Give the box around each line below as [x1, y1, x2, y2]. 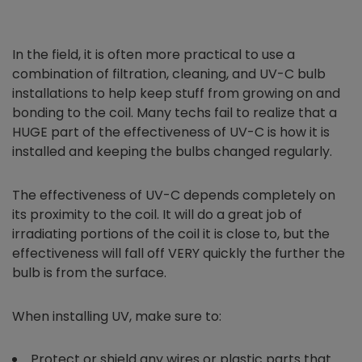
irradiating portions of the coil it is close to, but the [12, 225, 330, 244]
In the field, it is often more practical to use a [12, 45, 295, 65]
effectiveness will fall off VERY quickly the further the [12, 244, 345, 263]
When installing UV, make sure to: [12, 307, 221, 326]
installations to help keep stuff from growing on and [12, 84, 340, 103]
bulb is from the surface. [12, 263, 166, 283]
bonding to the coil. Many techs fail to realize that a [12, 103, 337, 123]
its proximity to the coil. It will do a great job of [12, 205, 302, 225]
